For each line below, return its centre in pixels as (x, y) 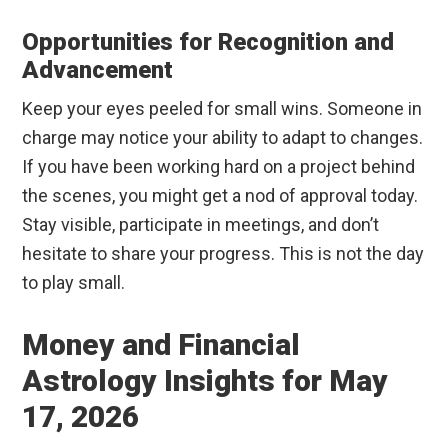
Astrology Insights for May (205, 381)
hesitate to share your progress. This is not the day (223, 254)
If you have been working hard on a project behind (219, 167)
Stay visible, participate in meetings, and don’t (201, 225)
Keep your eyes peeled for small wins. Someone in (222, 109)
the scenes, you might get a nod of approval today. (220, 196)
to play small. (74, 283)
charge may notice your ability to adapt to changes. (223, 138)
